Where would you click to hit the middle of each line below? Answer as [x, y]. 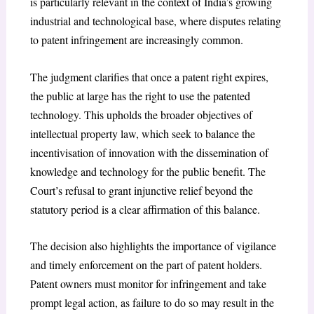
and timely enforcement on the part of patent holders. [146, 265]
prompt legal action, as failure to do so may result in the [152, 303]
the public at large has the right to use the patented [140, 95]
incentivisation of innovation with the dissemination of [149, 152]
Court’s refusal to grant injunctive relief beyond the [141, 190]
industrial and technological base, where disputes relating [155, 21]
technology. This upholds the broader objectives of [141, 114]
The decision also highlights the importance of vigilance [153, 246]
